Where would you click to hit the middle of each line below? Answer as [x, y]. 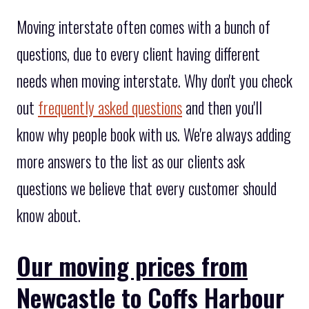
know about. [49, 216]
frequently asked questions [110, 108]
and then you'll [222, 108]
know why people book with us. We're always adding [154, 135]
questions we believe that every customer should [147, 189]
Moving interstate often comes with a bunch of [143, 27]
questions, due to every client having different [138, 54]
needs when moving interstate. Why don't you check [154, 81]
